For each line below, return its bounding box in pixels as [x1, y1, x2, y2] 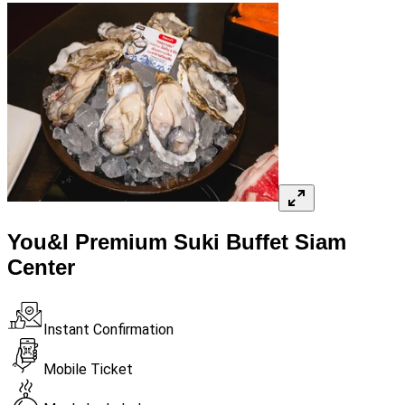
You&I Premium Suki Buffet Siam [7, 230, 346, 255]
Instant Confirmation [43, 321, 174, 339]
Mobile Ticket [43, 361, 133, 379]
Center [7, 255, 75, 280]
